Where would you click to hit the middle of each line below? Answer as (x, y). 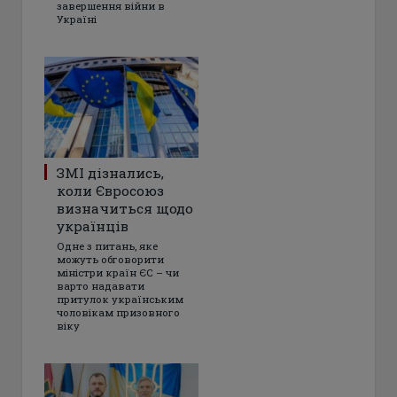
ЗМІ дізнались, (110, 172)
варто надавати (101, 285)
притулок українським (120, 299)
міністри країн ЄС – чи (118, 272)
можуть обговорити (110, 259)
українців (93, 226)
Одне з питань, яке (107, 245)
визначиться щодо (125, 208)
